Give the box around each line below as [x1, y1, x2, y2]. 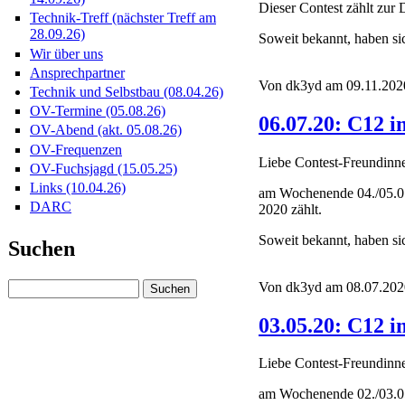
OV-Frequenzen [30, 141, 122, 157]
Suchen [8, 237, 75, 261]
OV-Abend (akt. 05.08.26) [30, 122, 182, 138]
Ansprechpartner [30, 64, 125, 80]
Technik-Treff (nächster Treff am [30, 10, 216, 26]
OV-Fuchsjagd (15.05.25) [30, 160, 177, 176]
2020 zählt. [259, 201, 322, 217]
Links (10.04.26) [30, 179, 126, 195]
